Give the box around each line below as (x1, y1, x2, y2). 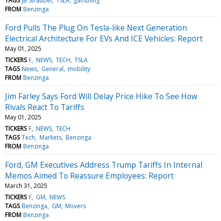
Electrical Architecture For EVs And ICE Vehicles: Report (5, 33, 203, 44)
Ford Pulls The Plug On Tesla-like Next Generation (5, 22, 187, 33)
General (41, 64, 64, 73)
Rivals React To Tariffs (5, 101, 84, 112)
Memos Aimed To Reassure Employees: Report (5, 170, 174, 181)
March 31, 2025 (5, 181, 47, 190)
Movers (65, 201, 86, 210)
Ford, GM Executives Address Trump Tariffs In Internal (5, 159, 202, 170)
